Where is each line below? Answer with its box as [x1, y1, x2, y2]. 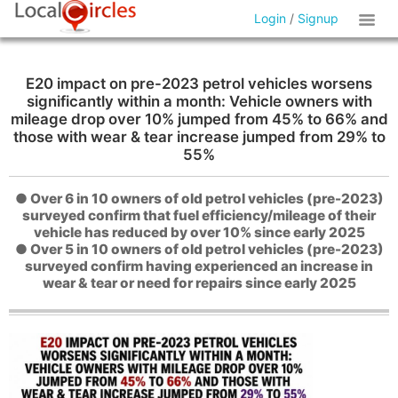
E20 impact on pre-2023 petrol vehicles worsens [26, 75, 372, 92]
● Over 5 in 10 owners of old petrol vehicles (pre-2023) [14, 241, 384, 258]
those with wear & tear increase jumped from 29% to [12, 128, 386, 146]
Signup [298, 11, 339, 26]
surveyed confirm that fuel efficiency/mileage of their [22, 207, 376, 224]
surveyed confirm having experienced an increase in [25, 258, 373, 275]
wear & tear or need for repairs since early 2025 [42, 275, 356, 291]
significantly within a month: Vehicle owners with [26, 92, 372, 110]
